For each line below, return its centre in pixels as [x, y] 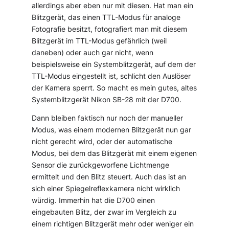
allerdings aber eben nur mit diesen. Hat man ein [113, 5]
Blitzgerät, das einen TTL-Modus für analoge [106, 17]
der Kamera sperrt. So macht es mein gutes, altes [114, 88]
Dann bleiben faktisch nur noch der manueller [108, 118]
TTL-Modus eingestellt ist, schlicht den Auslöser [111, 76]
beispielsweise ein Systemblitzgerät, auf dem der [114, 64]
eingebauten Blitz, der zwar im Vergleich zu [104, 212]
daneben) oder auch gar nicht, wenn [93, 52]
